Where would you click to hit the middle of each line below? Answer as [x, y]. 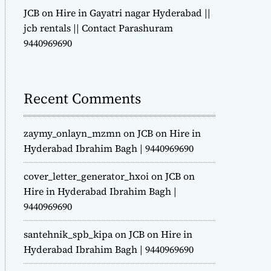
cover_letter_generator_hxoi [86, 176]
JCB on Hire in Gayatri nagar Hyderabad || [117, 13]
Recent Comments [82, 99]
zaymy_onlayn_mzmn [72, 133]
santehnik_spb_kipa [68, 234]
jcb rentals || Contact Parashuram [98, 28]
